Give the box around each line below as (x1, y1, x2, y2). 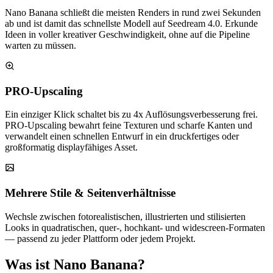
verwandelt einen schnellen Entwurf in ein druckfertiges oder (5, 131, 239, 142)
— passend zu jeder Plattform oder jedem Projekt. (5, 233, 196, 244)
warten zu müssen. (5, 40, 76, 51)
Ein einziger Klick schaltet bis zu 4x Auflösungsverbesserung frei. (5, 109, 258, 120)
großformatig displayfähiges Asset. (5, 142, 138, 153)
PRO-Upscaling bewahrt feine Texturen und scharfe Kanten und (5, 120, 252, 131)
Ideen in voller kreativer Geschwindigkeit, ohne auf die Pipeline (5, 29, 250, 40)
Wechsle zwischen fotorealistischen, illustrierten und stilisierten (5, 211, 246, 222)
